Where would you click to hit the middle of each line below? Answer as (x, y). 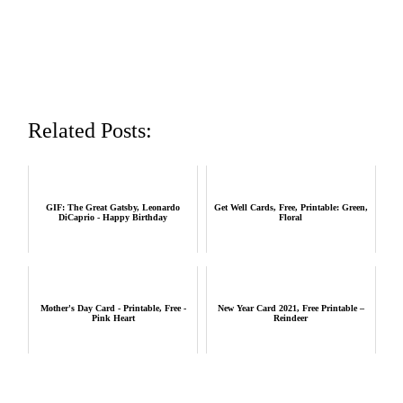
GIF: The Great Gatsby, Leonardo (113, 207)
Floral (291, 217)
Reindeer (291, 318)
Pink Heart (113, 318)
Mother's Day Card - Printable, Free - (113, 308)
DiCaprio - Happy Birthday (113, 217)
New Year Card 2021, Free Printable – (291, 308)
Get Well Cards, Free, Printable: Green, (291, 207)
